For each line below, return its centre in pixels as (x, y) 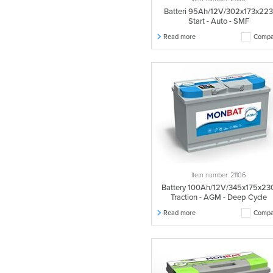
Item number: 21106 (219, 175)
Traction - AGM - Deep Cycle (219, 197)
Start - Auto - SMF (219, 21)
